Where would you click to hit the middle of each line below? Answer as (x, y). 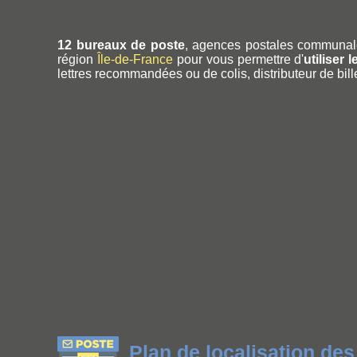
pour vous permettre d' (238, 59)
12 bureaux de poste (121, 45)
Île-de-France (135, 59)
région (77, 59)
